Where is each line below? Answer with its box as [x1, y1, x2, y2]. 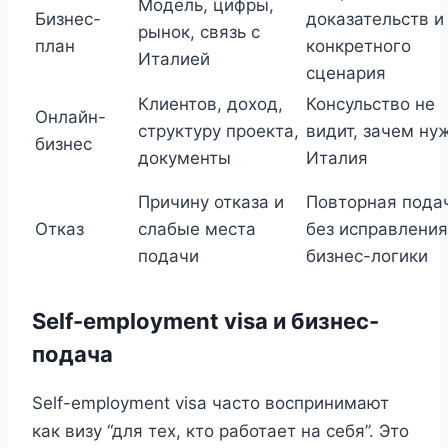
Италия [306, 147, 368, 168]
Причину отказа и [138, 191, 284, 212]
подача [32, 340, 113, 367]
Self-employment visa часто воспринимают [32, 393, 389, 414]
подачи [138, 245, 199, 266]
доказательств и [306, 8, 444, 29]
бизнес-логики [306, 245, 428, 266]
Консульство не [306, 93, 435, 114]
